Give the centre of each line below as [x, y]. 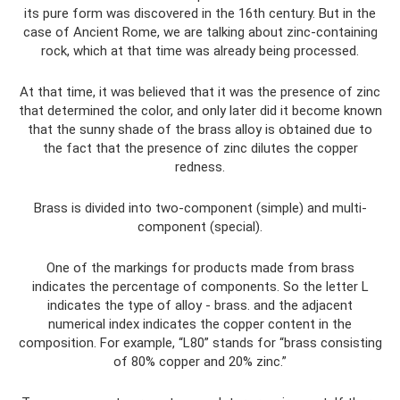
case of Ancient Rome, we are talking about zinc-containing [200, 32]
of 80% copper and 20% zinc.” [200, 361]
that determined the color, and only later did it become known [200, 110]
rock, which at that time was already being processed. [200, 50]
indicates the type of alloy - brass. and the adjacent [200, 305]
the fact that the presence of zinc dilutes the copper [200, 148]
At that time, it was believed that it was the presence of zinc [200, 92]
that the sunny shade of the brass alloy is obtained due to [200, 129]
